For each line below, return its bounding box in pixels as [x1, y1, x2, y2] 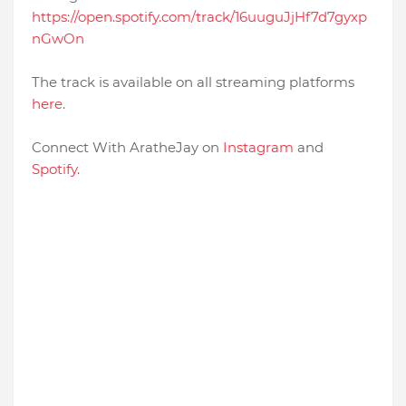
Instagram [223, 139, 294, 157]
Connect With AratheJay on [32, 139, 223, 157]
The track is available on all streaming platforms [32, 73, 354, 92]
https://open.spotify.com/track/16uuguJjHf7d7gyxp [32, 8, 367, 26]
